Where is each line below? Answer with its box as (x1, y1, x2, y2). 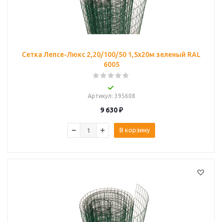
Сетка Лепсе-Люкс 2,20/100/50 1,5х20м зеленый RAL (22, 51, 201, 58)
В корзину (119, 126, 150, 133)
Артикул (87, 93, 111, 99)
